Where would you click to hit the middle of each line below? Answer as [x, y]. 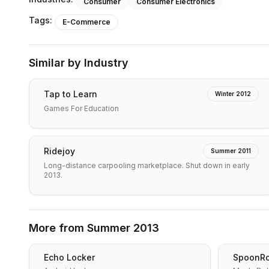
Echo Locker [69, 257]
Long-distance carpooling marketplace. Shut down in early [147, 165]
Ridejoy [59, 151]
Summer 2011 [231, 151]
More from [58, 228]
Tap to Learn [71, 94]
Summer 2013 [123, 228]
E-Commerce [86, 22]
